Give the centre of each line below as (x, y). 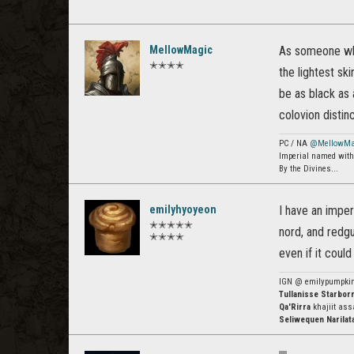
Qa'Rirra (295, 307)
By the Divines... (309, 169)
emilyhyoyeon (183, 209)
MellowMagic (181, 50)
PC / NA (294, 143)
